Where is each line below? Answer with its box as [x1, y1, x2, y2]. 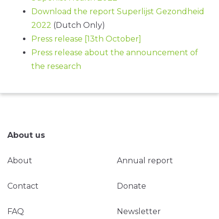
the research [31, 61, 81, 71]
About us [7, 130, 45, 140]
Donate [117, 181, 146, 191]
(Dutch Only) [51, 20, 105, 30]
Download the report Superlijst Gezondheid [31, 6, 204, 16]
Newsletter [117, 206, 161, 216]
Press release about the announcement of [31, 47, 198, 57]
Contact [7, 181, 39, 191]
